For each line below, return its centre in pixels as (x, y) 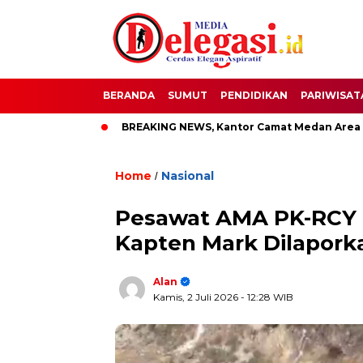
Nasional (188, 176)
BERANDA (129, 95)
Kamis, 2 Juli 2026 (197, 297)
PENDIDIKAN (254, 95)
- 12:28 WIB (267, 297)
